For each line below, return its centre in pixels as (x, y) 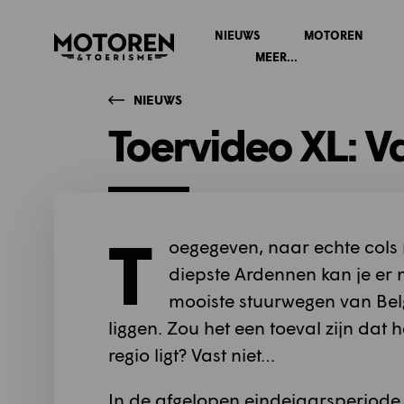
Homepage (91, 43)
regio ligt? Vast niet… (192, 354)
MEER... (276, 56)
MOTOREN (333, 35)
